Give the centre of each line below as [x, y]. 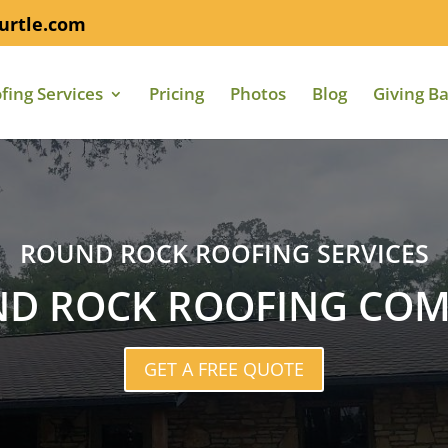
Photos [258, 93]
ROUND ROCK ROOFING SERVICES [224, 252]
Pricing [176, 93]
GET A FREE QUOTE [224, 369]
